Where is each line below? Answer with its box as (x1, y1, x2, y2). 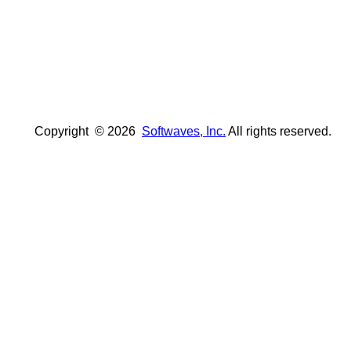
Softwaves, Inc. (142, 125, 226, 138)
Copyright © (6, 125, 107, 138)
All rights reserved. (226, 125, 331, 138)
